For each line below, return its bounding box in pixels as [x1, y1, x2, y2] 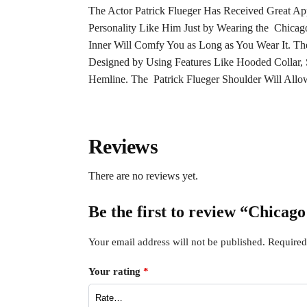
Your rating [88, 266, 143, 278]
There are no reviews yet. [88, 170, 198, 182]
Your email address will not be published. [88, 236, 265, 248]
